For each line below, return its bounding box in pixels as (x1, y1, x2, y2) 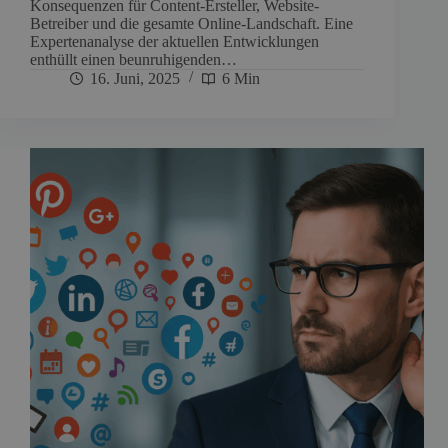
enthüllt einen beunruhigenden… (30, 50, 237, 68)
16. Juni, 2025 (90, 69, 180, 87)
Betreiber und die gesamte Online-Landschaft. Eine (30, 14, 353, 32)
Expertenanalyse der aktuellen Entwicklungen (30, 32, 319, 50)
